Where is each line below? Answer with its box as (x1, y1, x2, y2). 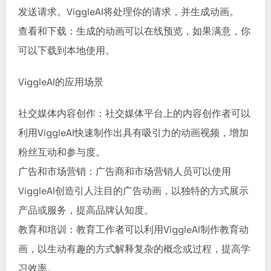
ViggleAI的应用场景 (18, 76, 103, 88)
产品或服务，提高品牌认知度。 (18, 204, 154, 217)
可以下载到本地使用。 (18, 44, 115, 57)
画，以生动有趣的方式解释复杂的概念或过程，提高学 (18, 243, 250, 255)
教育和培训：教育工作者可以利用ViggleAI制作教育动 (18, 223, 249, 236)
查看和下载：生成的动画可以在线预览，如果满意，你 (18, 25, 250, 38)
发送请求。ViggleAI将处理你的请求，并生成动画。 (18, 5, 239, 18)
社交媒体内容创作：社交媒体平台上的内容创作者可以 (18, 107, 250, 120)
